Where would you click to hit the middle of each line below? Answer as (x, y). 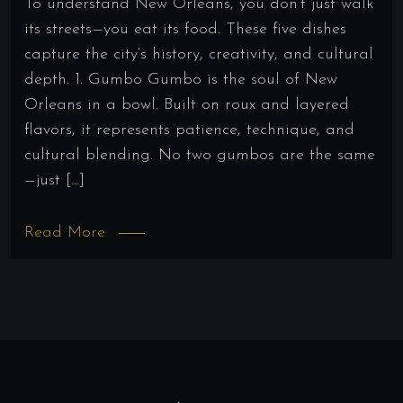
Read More (65, 233)
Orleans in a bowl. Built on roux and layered (187, 104)
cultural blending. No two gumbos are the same (200, 155)
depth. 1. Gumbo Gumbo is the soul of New (181, 79)
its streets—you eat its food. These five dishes (185, 29)
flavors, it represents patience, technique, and (189, 130)
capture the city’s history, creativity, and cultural (199, 54)
